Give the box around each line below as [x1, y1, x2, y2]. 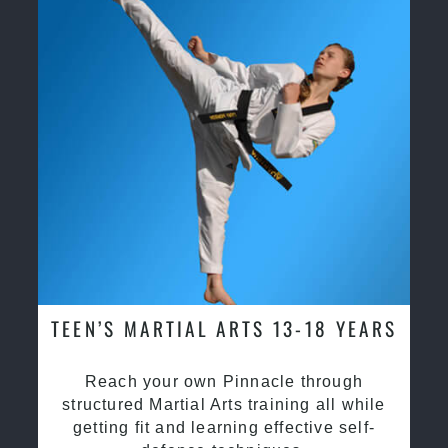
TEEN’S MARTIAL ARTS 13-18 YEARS [50, 313, 398, 343]
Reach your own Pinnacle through [84, 372, 364, 390]
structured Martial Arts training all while [62, 395, 386, 413]
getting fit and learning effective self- [73, 418, 375, 436]
